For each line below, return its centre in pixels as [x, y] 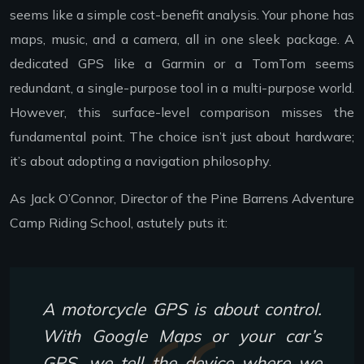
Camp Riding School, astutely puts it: [119, 223]
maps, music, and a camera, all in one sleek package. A [182, 39]
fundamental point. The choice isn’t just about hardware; [182, 137]
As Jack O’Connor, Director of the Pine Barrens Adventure [182, 199]
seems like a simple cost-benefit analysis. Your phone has [182, 15]
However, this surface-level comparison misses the [182, 113]
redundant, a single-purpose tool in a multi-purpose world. [182, 88]
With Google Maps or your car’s [182, 336]
